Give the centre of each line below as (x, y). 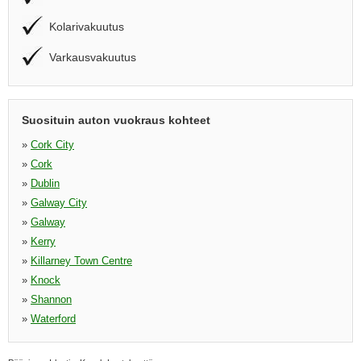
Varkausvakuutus (93, 57)
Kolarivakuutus (87, 27)
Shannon (51, 299)
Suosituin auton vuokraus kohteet (116, 120)
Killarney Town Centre (81, 261)
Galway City (59, 203)
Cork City (52, 145)
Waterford (53, 319)
